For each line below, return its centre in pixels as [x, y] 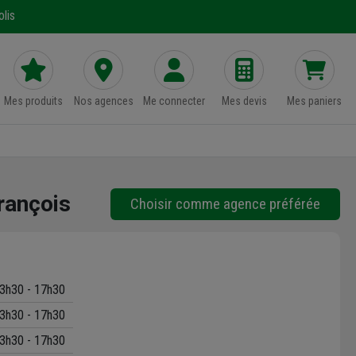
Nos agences [103, 101]
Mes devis [244, 101]
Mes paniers [315, 101]
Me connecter [174, 101]
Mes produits [33, 101]
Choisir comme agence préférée [225, 203]
